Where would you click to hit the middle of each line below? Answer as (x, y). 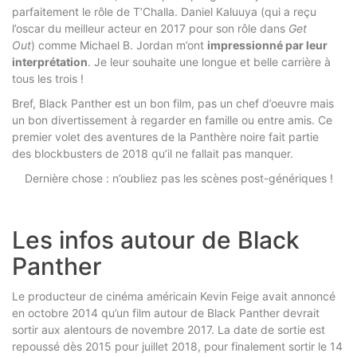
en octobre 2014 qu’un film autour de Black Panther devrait (166, 312)
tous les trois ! (48, 78)
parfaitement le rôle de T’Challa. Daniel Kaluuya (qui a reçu (164, 11)
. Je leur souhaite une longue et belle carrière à (209, 61)
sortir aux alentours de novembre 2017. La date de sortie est (169, 329)
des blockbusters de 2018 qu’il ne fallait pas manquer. (154, 153)
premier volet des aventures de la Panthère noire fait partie (165, 136)
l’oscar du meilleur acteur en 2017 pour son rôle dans (150, 28)
